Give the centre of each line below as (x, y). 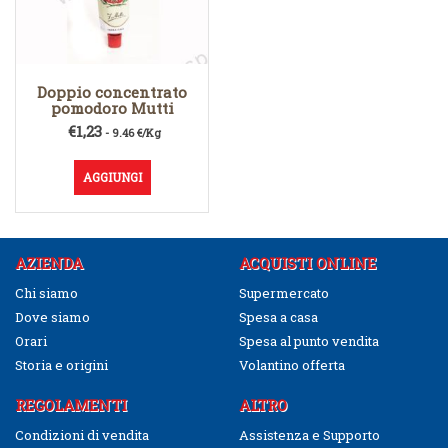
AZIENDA (49, 263)
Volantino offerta (292, 365)
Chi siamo (46, 293)
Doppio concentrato (112, 92)
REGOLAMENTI (71, 405)
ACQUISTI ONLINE (307, 263)
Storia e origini (61, 365)
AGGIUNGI (112, 176)
